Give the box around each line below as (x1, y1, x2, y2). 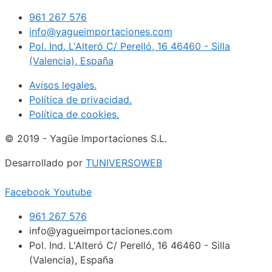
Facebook (5, 185, 50, 198)
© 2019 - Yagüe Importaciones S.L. (5, 132, 167, 144)
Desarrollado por (5, 156, 86, 169)
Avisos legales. (29, 78, 97, 91)
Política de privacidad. (29, 93, 132, 106)
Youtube (53, 185, 92, 198)
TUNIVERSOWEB (86, 156, 162, 169)
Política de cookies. (29, 107, 119, 120)
